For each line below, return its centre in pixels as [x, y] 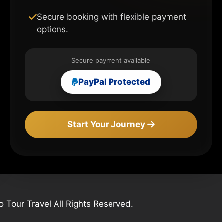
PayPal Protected [114, 82]
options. [53, 29]
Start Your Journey [107, 124]
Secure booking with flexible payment [112, 17]
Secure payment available [111, 60]
